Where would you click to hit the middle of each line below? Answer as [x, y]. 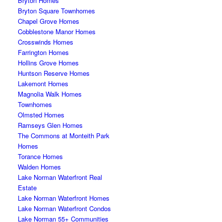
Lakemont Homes [43, 83]
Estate [28, 188]
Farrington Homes [44, 52]
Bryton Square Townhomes [57, 11]
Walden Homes [40, 167]
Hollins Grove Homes [49, 63]
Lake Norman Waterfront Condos [65, 208]
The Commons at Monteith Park [64, 136]
